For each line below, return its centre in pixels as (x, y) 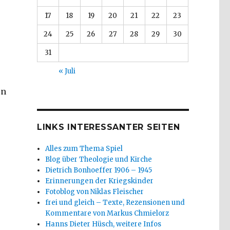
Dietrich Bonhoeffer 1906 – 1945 (99, 170)
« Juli (67, 71)
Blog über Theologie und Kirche (99, 159)
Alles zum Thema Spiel (84, 148)
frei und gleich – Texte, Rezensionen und (115, 202)
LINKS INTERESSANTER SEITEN (108, 127)
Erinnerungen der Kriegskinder (100, 181)
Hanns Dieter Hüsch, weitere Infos (103, 224)
